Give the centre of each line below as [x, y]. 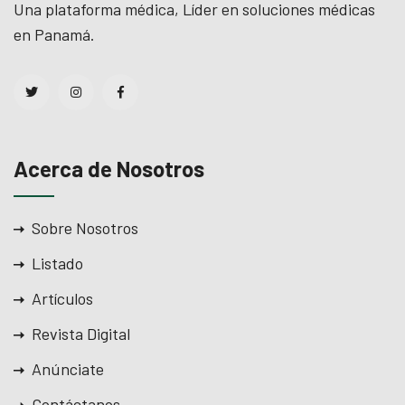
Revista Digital [81, 333]
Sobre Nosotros [85, 227]
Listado [57, 263]
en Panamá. [54, 34]
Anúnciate [68, 368]
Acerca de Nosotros [109, 168]
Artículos [62, 298]
